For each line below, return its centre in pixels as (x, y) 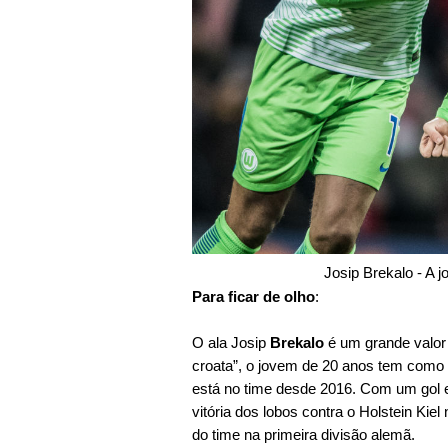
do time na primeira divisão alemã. (303, 434)
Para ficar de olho (253, 296)
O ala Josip (231, 342)
